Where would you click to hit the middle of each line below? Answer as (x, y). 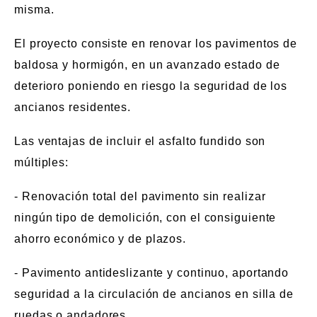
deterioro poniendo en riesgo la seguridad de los (151, 86)
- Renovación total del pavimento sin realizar (140, 196)
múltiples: (42, 162)
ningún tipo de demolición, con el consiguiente (145, 217)
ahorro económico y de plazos (99, 238)
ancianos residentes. (73, 107)
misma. (34, 9)
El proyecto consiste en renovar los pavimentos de (156, 43)
